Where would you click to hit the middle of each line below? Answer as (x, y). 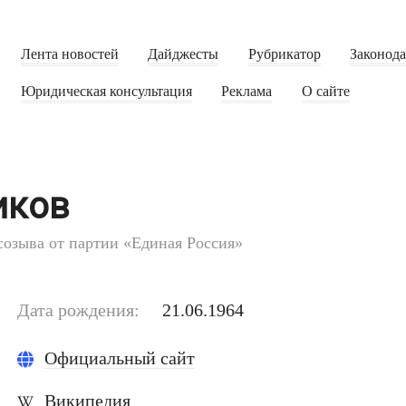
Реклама (247, 92)
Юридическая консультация (106, 92)
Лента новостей (69, 55)
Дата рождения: (78, 310)
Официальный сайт (120, 358)
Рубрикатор (284, 55)
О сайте (325, 92)
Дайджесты (184, 55)
